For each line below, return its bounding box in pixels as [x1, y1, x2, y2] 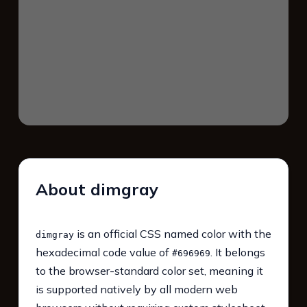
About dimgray [35, 179, 158, 200]
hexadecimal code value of [35, 245, 172, 260]
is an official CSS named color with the [73, 227, 271, 241]
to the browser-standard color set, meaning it [35, 264, 263, 278]
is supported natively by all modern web [35, 282, 238, 297]
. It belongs [210, 245, 265, 260]
